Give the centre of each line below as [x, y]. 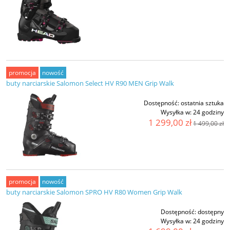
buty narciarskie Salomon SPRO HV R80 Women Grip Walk [94, 192]
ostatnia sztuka [202, 103]
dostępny [211, 212]
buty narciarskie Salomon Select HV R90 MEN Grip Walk [90, 83]
